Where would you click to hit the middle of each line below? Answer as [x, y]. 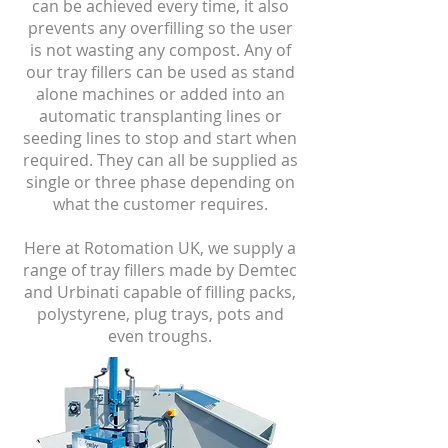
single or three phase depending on [160, 182]
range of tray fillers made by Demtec [160, 270]
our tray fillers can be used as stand [160, 72]
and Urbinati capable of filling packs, [160, 292]
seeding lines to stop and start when [160, 138]
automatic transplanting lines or [160, 116]
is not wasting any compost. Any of [160, 50]
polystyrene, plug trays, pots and [160, 314]
